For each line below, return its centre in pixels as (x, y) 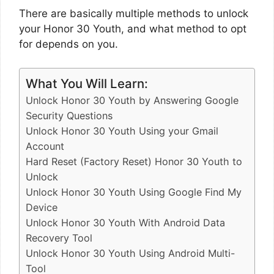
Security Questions (69, 115)
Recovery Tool (59, 238)
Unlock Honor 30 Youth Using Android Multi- (130, 253)
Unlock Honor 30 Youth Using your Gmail (122, 131)
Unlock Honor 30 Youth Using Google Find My (134, 192)
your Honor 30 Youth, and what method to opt (133, 29)
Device (42, 207)
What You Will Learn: (87, 83)
